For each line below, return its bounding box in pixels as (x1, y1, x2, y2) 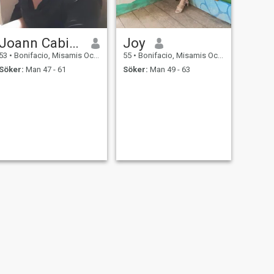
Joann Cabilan (68, 35, 79, 51)
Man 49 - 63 (147, 64, 190, 74)
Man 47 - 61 (23, 64, 66, 74)
